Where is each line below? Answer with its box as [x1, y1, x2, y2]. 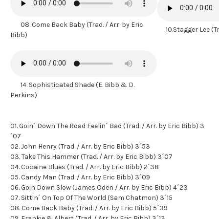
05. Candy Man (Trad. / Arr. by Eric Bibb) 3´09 [10, 173, 150, 181]
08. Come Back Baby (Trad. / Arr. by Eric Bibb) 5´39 [10, 203, 168, 212]
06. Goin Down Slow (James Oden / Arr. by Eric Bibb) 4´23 [10, 183, 188, 192]
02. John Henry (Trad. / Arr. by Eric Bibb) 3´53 [10, 142, 150, 151]
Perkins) [10, 90, 37, 99]
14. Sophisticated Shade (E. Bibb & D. [10, 80, 134, 89]
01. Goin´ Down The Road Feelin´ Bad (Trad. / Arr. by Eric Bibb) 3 [10, 121, 204, 130]
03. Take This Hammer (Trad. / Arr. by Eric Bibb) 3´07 [10, 152, 173, 161]
